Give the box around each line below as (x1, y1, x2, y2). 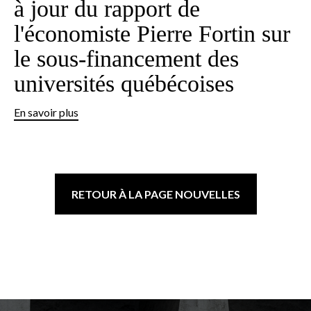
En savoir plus (14, 105, 78, 119)
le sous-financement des (14, 45, 239, 72)
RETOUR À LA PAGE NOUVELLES (71, 187, 240, 201)
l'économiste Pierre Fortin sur (14, 20, 290, 47)
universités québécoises (14, 70, 234, 96)
